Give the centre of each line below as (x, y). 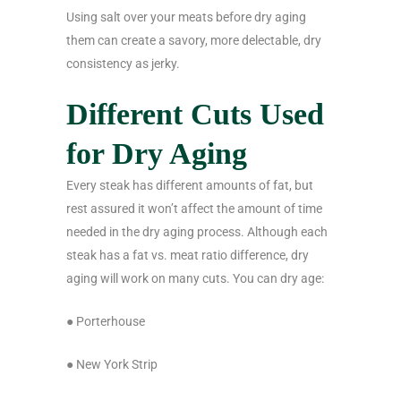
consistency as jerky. (123, 64)
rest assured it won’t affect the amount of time (194, 209)
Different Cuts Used (195, 115)
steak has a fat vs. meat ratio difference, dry (188, 256)
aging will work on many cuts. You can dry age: (195, 279)
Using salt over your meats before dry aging (186, 17)
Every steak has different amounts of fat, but (190, 186)
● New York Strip (112, 365)
